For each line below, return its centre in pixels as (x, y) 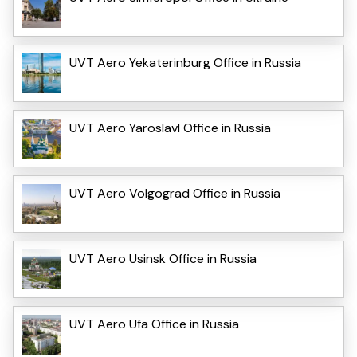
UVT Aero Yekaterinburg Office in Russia (185, 62)
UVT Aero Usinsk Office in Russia (163, 258)
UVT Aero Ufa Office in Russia (154, 324)
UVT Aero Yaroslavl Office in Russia (170, 127)
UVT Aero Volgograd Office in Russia (175, 193)
